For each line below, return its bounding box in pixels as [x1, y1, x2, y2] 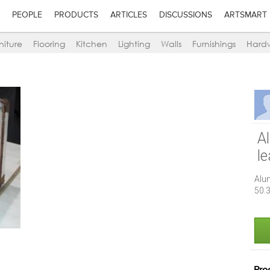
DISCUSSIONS [159, 11, 212, 19]
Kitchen [76, 39, 107, 49]
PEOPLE [11, 11, 42, 19]
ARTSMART [224, 11, 267, 19]
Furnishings [192, 39, 236, 49]
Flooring [33, 39, 65, 49]
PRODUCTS [54, 11, 98, 19]
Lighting [118, 39, 150, 49]
